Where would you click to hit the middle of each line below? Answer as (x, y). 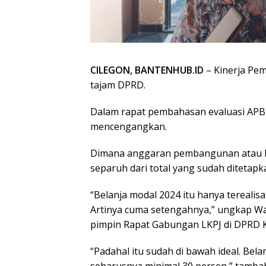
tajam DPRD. (118, 85)
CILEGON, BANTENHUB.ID (147, 70)
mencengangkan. (129, 127)
